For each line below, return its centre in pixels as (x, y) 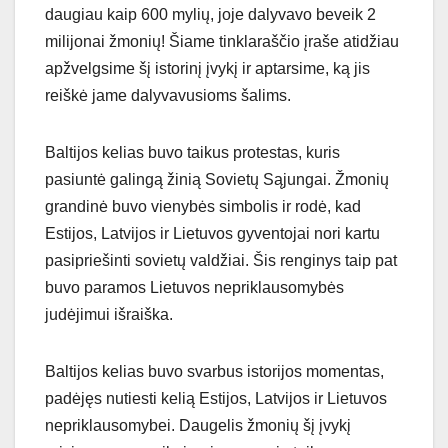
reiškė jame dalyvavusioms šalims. (168, 96)
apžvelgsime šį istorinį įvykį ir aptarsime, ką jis (207, 69)
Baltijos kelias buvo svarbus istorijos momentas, (214, 372)
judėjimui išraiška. (109, 315)
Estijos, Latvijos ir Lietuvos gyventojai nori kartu (212, 234)
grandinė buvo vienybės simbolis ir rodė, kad (203, 207)
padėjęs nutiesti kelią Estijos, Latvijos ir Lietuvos (216, 399)
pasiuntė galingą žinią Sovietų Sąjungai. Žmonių (217, 180)
